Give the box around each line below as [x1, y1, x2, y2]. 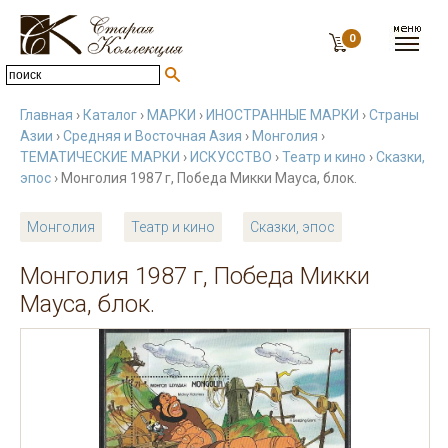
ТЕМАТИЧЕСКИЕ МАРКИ [20, 149, 180, 165]
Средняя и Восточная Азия [63, 128, 242, 144]
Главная [20, 107, 73, 123]
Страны [369, 107, 419, 123]
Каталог [83, 107, 137, 123]
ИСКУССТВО [190, 149, 272, 165]
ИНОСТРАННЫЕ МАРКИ [206, 107, 359, 123]
